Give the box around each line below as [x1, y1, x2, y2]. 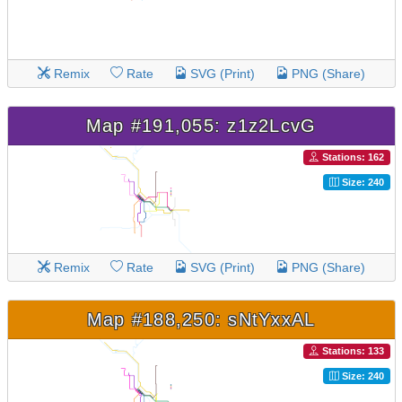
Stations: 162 [319, 152, 384, 163]
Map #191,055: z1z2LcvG [85, 115, 317, 135]
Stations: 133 [319, 345, 384, 357]
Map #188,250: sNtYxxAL [86, 309, 316, 329]
